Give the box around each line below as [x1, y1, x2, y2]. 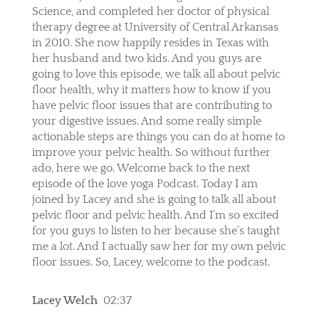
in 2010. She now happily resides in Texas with [31, 36, 269, 49]
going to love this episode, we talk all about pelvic [31, 67, 281, 80]
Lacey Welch [31, 293, 98, 307]
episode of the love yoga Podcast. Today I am [31, 177, 258, 190]
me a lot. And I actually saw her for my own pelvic [31, 239, 286, 253]
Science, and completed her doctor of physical [31, 4, 269, 18]
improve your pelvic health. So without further [31, 145, 271, 159]
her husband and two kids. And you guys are [31, 51, 261, 65]
